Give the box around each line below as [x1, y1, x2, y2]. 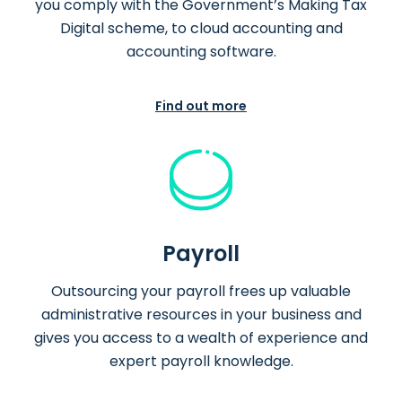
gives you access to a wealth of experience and [34, 328, 368, 349]
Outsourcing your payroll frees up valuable [51, 281, 351, 302]
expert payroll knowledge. [109, 351, 293, 372]
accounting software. [126, 41, 276, 63]
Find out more [155, 97, 247, 116]
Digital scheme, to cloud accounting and [59, 18, 343, 39]
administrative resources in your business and [40, 304, 362, 326]
